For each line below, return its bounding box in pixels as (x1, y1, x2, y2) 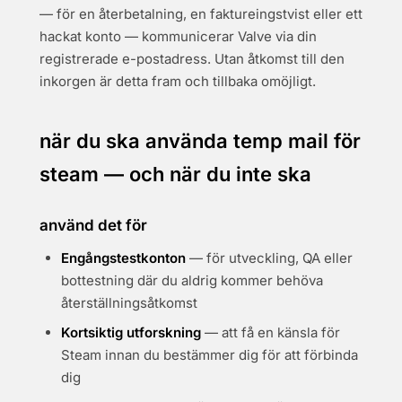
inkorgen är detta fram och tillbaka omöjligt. (39, 73, 316, 90)
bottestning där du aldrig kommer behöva (61, 272, 323, 289)
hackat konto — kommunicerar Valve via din (39, 28, 317, 45)
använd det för (39, 216, 147, 234)
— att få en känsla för (201, 324, 340, 341)
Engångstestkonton (61, 249, 186, 267)
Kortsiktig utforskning (61, 324, 201, 341)
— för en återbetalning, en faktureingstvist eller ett (39, 5, 363, 22)
